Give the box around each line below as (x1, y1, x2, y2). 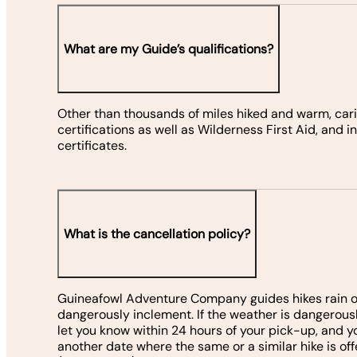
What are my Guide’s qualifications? (64, 40, 273, 57)
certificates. (57, 137, 130, 155)
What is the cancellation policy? (64, 225, 250, 242)
